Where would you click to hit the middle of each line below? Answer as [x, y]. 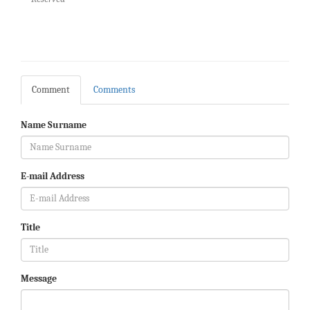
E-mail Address [53, 176]
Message [39, 278]
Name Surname [54, 125]
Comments [114, 89]
